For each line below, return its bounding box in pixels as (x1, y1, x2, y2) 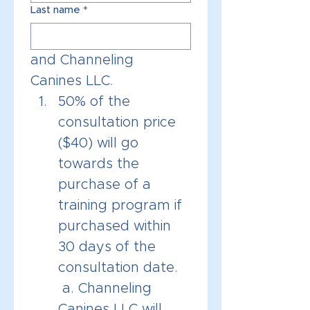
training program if (58, 199, 182, 212)
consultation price (58, 116, 176, 129)
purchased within (58, 219, 171, 233)
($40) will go (58, 136, 138, 150)
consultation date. (58, 261, 178, 275)
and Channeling (30, 53, 134, 67)
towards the (58, 157, 139, 171)
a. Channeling (58, 282, 152, 295)
